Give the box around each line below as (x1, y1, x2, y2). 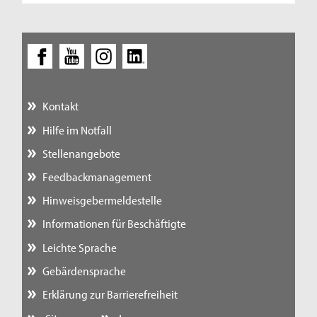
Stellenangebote (42, 145, 120, 161)
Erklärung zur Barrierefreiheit (42, 286, 178, 301)
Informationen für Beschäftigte (42, 216, 186, 231)
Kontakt (42, 98, 79, 114)
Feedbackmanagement (42, 168, 151, 184)
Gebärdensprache (42, 263, 126, 278)
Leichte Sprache (42, 239, 117, 255)
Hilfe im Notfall (42, 122, 112, 137)
